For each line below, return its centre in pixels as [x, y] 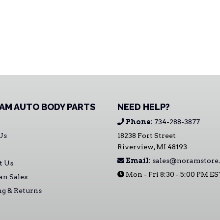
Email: [138, 161]
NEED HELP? [144, 107]
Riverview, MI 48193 [152, 147]
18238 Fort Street [147, 136]
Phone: [139, 122]
